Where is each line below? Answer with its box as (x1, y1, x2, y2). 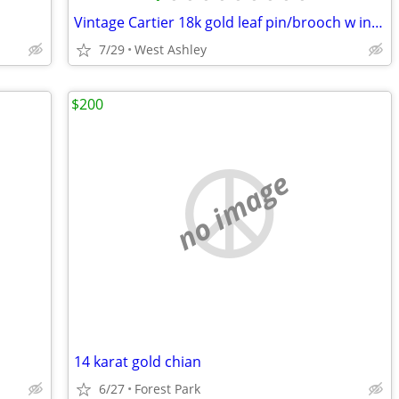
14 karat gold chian (74, 352, 201, 371)
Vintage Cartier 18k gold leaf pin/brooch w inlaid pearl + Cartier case (371, 12, 383, 32)
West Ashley (134, 41, 207, 58)
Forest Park (134, 380, 200, 397)
